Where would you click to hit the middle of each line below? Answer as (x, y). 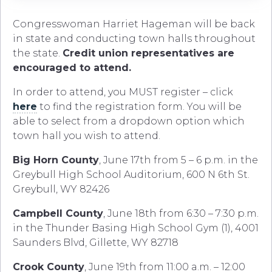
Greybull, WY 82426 (61, 189)
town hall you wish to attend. (87, 136)
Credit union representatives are (148, 53)
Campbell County (58, 214)
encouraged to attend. (72, 68)
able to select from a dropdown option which (129, 121)
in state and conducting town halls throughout (134, 39)
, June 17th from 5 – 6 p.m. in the (178, 160)
